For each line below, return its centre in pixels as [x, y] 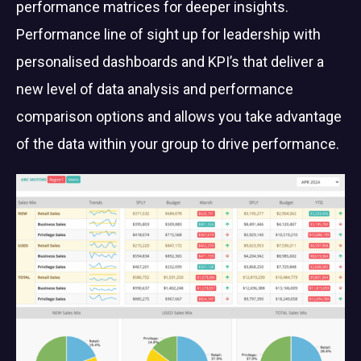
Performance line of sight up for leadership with [168, 34]
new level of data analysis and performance [155, 89]
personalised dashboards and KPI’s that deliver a [170, 61]
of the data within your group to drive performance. [179, 143]
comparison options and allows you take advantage [179, 116]
